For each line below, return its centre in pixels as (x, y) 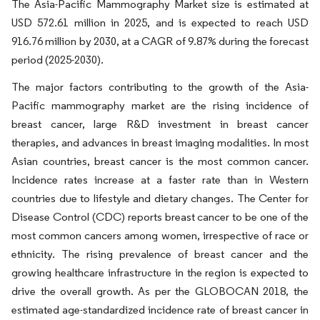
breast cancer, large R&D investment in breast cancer (160, 124)
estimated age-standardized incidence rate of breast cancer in (160, 310)
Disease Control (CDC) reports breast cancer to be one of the (160, 217)
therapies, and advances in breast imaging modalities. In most (160, 142)
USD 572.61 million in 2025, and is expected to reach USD (160, 22)
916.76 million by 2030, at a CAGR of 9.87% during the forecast (160, 41)
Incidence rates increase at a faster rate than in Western (160, 180)
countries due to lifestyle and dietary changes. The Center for (160, 198)
